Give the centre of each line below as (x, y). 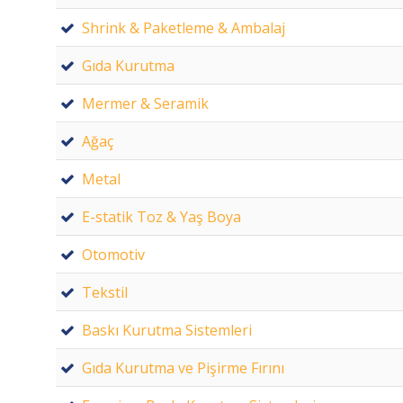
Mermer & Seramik (145, 103)
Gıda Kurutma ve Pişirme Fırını (183, 367)
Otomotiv (113, 254)
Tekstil (105, 292)
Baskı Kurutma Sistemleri (167, 330)
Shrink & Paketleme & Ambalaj (184, 27)
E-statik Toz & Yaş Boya (161, 216)
